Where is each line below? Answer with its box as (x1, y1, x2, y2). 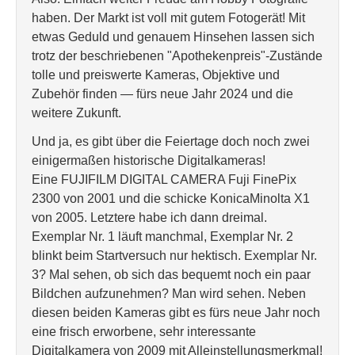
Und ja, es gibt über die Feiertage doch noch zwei (32, 135, 310, 148)
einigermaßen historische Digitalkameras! (32, 154, 265, 167)
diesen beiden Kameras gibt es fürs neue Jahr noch (32, 306, 320, 319)
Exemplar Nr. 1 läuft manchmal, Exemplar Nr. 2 (32, 230, 293, 243)
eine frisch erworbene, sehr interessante (32, 325, 256, 338)
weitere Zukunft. (32, 106, 121, 120)
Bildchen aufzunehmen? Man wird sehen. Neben (32, 287, 306, 300)
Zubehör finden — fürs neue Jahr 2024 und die (32, 87, 293, 101)
